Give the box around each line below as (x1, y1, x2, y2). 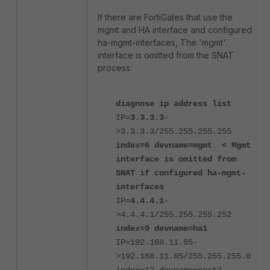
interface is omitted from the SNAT (98, 50, 234, 60)
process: (98, 63, 132, 73)
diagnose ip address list (116, 99, 231, 108)
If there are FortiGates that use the (98, 12, 233, 22)
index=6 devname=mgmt (116, 140, 212, 150)
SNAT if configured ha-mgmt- (116, 168, 246, 178)
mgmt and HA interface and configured (98, 25, 252, 35)
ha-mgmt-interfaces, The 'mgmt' (98, 37, 226, 48)
